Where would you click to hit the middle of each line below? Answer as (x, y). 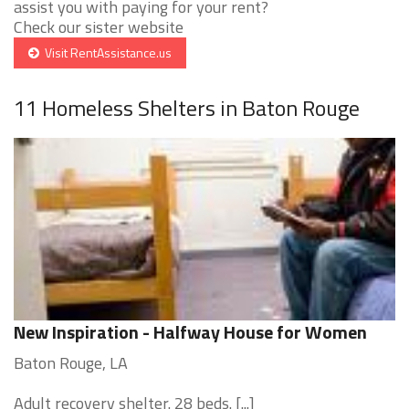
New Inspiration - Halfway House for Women (190, 332)
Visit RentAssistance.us (105, 53)
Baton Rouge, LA (71, 363)
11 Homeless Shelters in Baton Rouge (187, 108)
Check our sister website (99, 27)
